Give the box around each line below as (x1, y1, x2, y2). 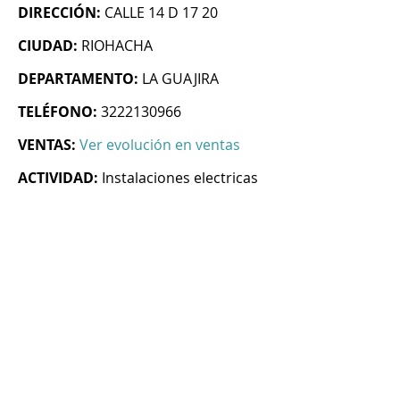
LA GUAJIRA (142, 69, 219, 89)
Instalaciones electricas (102, 168, 258, 188)
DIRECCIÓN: (18, 3, 101, 23)
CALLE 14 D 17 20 (104, 3, 218, 23)
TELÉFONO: (18, 102, 97, 122)
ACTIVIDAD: (18, 168, 98, 188)
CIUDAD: (18, 36, 78, 56)
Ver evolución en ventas (79, 135, 240, 155)
